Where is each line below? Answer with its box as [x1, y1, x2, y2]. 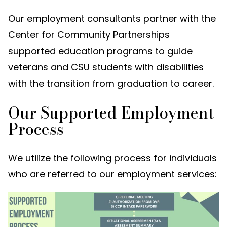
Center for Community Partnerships [8, 28, 170, 42]
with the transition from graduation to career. [8, 77, 214, 90]
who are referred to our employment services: [8, 168, 217, 181]
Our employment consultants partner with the [8, 12, 216, 25]
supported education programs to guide [8, 45, 193, 58]
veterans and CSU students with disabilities [8, 61, 204, 74]
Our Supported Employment [8, 100, 214, 125]
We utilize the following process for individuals [8, 152, 217, 165]
